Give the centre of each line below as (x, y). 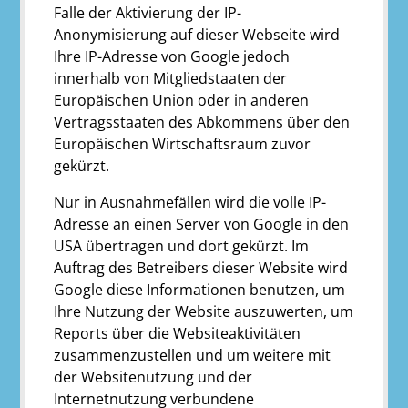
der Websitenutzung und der (153, 377)
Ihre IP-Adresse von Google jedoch (172, 56)
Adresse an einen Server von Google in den (202, 224)
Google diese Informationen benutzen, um (200, 289)
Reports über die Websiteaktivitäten (178, 333)
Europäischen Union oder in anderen (182, 100)
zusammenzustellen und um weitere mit (193, 355)
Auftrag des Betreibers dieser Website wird (201, 267)
